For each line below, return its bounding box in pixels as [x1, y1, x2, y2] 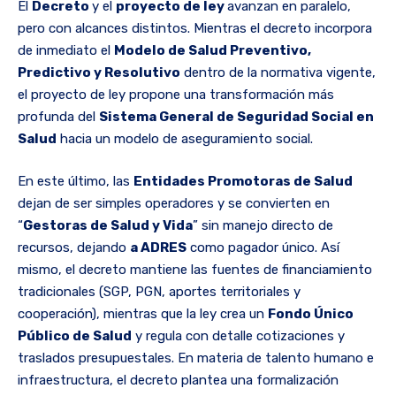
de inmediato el [18, 42, 114, 59]
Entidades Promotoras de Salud [133, 172, 353, 189]
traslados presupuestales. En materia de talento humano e [18, 349, 374, 366]
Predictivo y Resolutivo [18, 65, 180, 81]
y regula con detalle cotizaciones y [132, 327, 345, 344]
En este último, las [18, 172, 133, 189]
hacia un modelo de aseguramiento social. [57, 131, 313, 148]
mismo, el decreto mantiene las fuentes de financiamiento [18, 261, 372, 278]
